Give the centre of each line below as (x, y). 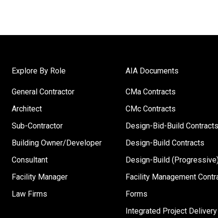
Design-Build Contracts (165, 143)
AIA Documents (152, 71)
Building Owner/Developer (57, 143)
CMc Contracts (150, 109)
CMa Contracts (150, 91)
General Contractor (43, 91)
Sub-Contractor (37, 126)
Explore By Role (39, 71)
